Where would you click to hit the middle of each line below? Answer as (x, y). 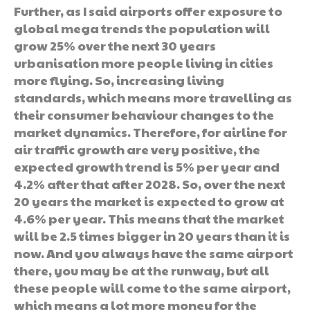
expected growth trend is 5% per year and (147, 166)
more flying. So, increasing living (119, 80)
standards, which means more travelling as (153, 97)
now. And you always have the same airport (154, 253)
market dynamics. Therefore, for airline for (151, 131)
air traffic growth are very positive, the (137, 149)
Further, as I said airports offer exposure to (148, 10)
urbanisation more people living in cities (144, 62)
